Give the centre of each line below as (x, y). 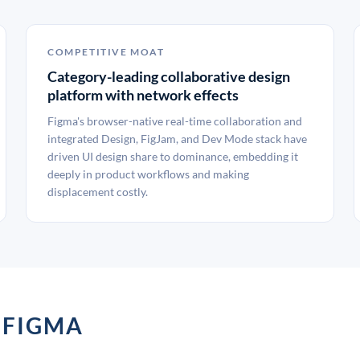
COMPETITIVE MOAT (106, 52)
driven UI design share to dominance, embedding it (173, 156)
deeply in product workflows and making (148, 174)
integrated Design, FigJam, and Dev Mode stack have (177, 139)
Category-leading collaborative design (169, 76)
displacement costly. (98, 192)
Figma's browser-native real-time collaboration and (175, 121)
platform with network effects (143, 95)
